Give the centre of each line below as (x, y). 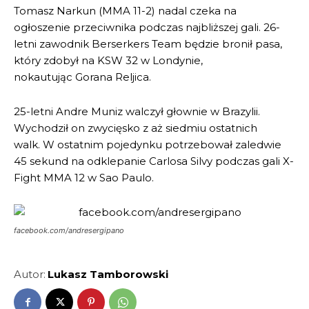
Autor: (30, 275)
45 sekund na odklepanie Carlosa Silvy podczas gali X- (154, 161)
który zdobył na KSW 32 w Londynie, (108, 61)
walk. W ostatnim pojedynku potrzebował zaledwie (148, 145)
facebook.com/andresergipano (69, 231)
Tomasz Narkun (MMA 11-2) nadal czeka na (125, 11)
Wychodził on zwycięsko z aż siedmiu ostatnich (136, 128)
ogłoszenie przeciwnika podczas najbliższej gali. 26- (147, 28)
